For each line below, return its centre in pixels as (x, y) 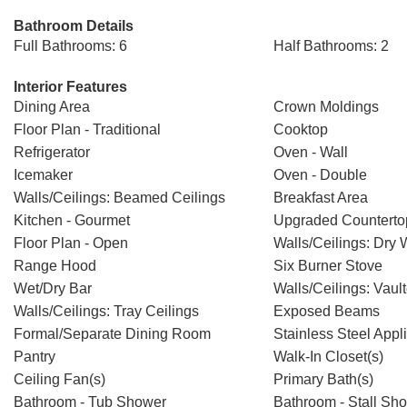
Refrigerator (52, 152)
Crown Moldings (326, 107)
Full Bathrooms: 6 (70, 46)
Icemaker (43, 175)
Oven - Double (320, 175)
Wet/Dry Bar (53, 288)
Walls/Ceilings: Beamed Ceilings (119, 198)
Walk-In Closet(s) (328, 357)
